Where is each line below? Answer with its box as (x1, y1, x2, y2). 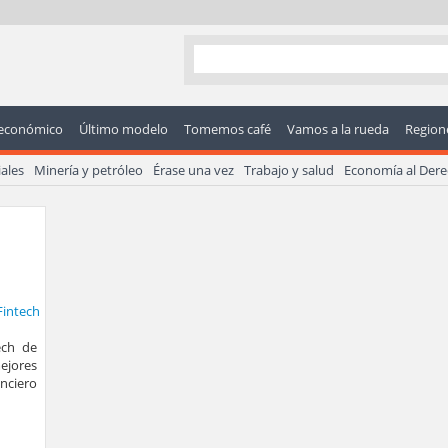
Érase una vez (153, 161, 234, 179)
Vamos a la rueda (287, 120, 389, 138)
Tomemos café (184, 120, 271, 138)
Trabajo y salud (244, 161, 334, 179)
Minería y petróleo (34, 161, 143, 179)
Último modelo (79, 120, 168, 138)
